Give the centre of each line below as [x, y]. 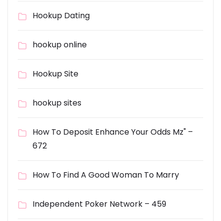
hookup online [60, 45]
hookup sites [57, 103]
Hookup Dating [61, 16]
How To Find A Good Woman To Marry [106, 175]
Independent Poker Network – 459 [99, 204]
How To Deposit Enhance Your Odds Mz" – [113, 132]
